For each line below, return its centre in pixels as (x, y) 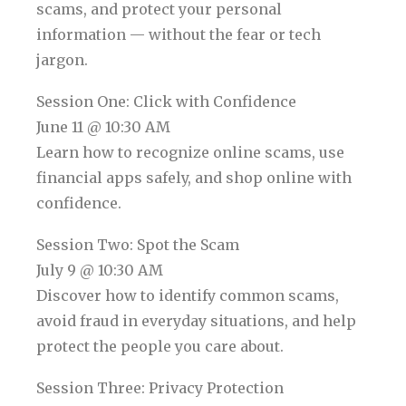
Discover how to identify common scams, (188, 296)
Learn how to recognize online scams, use (190, 153)
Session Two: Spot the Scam (138, 245)
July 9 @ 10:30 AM (100, 271)
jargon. (62, 60)
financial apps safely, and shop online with (194, 178)
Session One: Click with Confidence (166, 102)
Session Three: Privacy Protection (160, 388)
